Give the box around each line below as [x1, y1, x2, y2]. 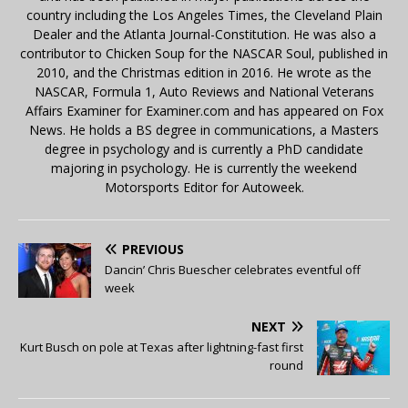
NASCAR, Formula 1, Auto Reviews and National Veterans [34, 82, 374, 100]
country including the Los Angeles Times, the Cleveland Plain [25, 5, 382, 24]
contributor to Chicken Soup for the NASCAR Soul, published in [20, 44, 388, 62]
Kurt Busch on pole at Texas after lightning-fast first [20, 338, 303, 355]
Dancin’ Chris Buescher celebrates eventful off [105, 260, 361, 278]
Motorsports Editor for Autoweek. [104, 178, 304, 196]
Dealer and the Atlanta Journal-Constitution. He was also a [32, 25, 376, 43]
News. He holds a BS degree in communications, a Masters [29, 120, 379, 138]
